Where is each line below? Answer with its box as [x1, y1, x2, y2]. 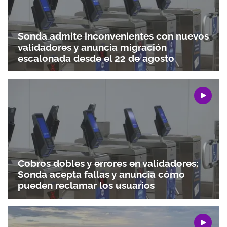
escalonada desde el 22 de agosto [18, 53, 174, 64]
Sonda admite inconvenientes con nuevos [18, 30, 209, 42]
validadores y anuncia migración [18, 42, 167, 53]
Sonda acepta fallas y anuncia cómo [18, 168, 185, 180]
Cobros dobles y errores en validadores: [18, 157, 199, 169]
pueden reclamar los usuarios [18, 179, 155, 191]
